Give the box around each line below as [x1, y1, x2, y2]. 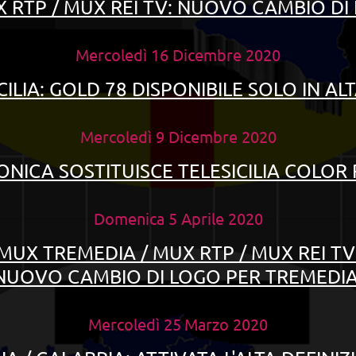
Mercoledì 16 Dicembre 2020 [75, 44, 281, 64]
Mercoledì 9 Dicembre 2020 [79, 126, 277, 146]
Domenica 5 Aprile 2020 [93, 208, 263, 228]
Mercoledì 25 [88, 314, 181, 334]
